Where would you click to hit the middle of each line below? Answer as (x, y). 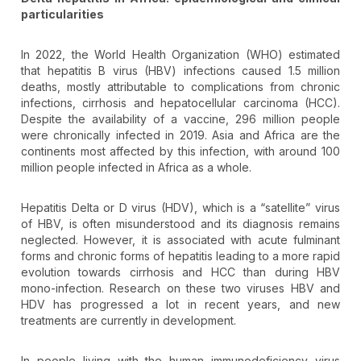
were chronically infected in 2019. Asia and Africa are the (180, 135)
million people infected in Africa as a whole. (136, 168)
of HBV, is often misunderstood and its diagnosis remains (180, 224)
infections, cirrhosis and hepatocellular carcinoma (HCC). (180, 103)
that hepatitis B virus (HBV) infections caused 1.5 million (180, 71)
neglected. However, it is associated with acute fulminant (180, 240)
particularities (62, 15)
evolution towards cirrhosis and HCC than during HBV (180, 272)
